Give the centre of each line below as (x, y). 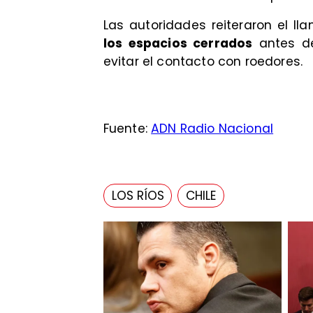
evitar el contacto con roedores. (203, 62)
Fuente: (127, 128)
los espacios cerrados (178, 44)
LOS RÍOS (138, 195)
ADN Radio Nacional (212, 128)
